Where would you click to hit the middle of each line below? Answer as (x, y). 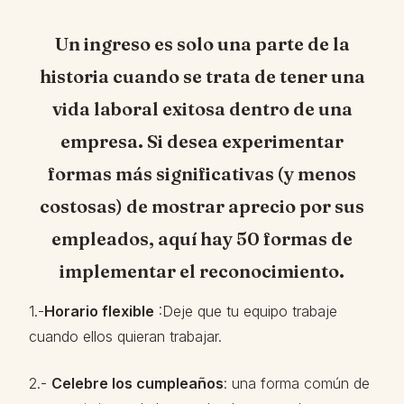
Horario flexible (99, 311)
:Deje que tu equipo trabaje (246, 311)
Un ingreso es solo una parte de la (202, 44)
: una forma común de (297, 383)
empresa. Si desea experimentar (202, 141)
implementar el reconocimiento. (202, 271)
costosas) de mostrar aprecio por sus (202, 206)
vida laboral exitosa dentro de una (202, 109)
